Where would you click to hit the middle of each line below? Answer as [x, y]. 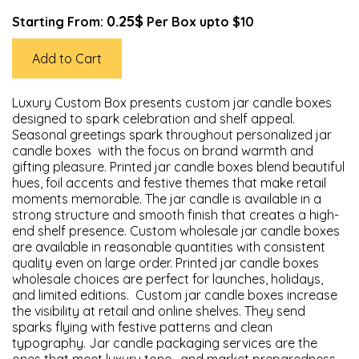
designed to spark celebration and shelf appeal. [153, 119]
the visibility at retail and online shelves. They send [159, 311]
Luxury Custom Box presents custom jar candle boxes [172, 103]
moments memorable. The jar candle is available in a [167, 199]
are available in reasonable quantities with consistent [169, 247]
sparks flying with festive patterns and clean [142, 327]
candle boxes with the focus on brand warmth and [163, 151]
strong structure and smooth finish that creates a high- [175, 215]
